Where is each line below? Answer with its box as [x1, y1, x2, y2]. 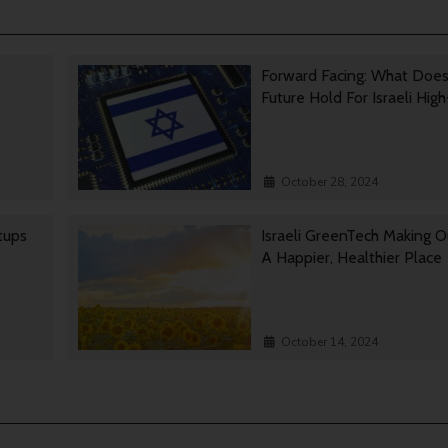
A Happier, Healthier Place [260, 248, 446, 268]
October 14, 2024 [280, 334, 378, 351]
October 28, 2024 [280, 174, 378, 191]
